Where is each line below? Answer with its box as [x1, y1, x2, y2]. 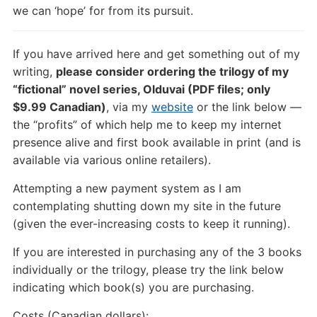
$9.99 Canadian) [12, 100, 106, 115]
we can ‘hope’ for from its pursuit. [12, 4, 193, 18]
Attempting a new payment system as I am [12, 181, 241, 196]
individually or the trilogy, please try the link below [12, 263, 284, 277]
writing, [12, 64, 56, 79]
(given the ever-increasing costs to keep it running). [12, 217, 290, 231]
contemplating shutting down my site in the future [12, 199, 281, 214]
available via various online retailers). [12, 153, 211, 168]
